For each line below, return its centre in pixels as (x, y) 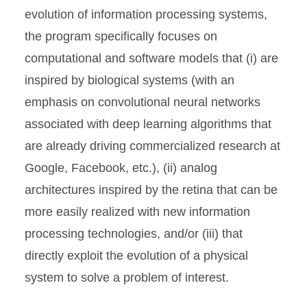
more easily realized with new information (137, 212)
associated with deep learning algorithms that (148, 124)
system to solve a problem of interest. (127, 278)
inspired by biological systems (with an (130, 80)
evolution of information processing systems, (146, 14)
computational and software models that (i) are (151, 58)
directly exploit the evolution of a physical (136, 256)
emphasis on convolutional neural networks (143, 102)
